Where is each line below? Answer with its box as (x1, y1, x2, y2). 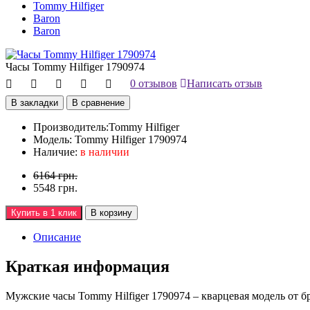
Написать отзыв (187, 77, 262, 89)
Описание (33, 230, 81, 243)
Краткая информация (6, 257, 170, 275)
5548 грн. (33, 181, 77, 194)
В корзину (91, 207, 132, 218)
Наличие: (33, 145, 77, 158)
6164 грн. (33, 169, 77, 181)
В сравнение (72, 97, 125, 108)
